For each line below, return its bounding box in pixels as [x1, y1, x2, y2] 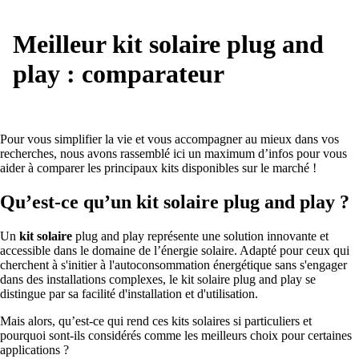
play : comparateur [13, 59, 224, 89]
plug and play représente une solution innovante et [72, 228, 329, 243]
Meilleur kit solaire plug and [13, 30, 324, 59]
